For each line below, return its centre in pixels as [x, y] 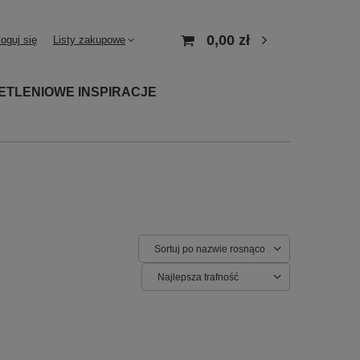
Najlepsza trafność [198, 277]
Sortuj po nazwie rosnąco [210, 249]
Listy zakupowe [89, 40]
